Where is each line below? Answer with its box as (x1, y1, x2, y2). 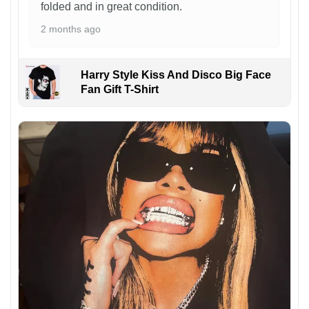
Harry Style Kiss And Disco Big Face (80, 69, 271, 81)
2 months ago (41, 23, 101, 35)
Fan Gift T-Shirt (80, 83, 159, 96)
